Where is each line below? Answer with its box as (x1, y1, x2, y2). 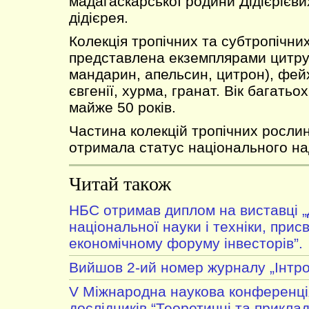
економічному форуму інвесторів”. (69, 235, 303, 251)
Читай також (69, 173, 171, 195)
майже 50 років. (69, 99, 176, 115)
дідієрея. (69, 10, 128, 26)
